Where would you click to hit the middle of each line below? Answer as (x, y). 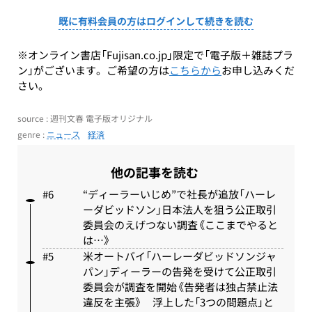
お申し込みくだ (258, 70)
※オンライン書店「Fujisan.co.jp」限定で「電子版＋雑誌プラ (155, 55)
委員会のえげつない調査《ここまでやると (180, 225)
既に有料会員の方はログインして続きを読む (156, 21)
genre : (32, 134)
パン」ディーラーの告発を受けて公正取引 (180, 271)
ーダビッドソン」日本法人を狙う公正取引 (180, 209)
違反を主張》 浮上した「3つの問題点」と (178, 302)
